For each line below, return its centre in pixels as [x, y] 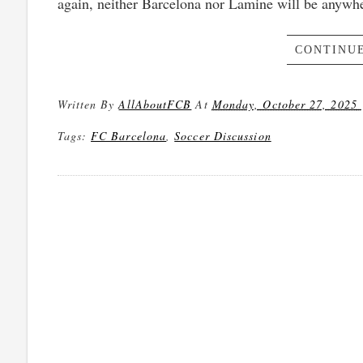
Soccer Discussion [223, 135]
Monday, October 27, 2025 [284, 104]
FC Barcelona [129, 135]
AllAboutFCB [155, 104]
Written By [88, 104]
